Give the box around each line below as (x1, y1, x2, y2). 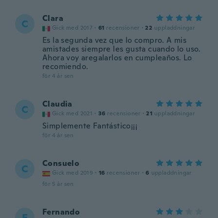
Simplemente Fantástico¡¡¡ (42, 121, 137, 131)
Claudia (42, 99, 73, 109)
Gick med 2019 (52, 169, 93, 177)
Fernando (42, 207, 80, 217)
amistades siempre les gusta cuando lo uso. (42, 44, 201, 54)
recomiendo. (42, 61, 89, 72)
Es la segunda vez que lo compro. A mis (42, 35, 187, 45)
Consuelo (42, 158, 80, 168)
